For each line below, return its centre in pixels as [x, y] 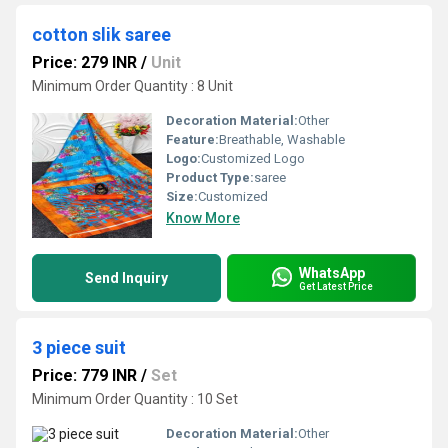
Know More [203, 218]
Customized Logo [253, 158]
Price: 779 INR [84, 375]
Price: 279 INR [84, 62]
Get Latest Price [336, 286]
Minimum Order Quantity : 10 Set [135, 399]
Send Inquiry [126, 278]
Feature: [192, 139]
